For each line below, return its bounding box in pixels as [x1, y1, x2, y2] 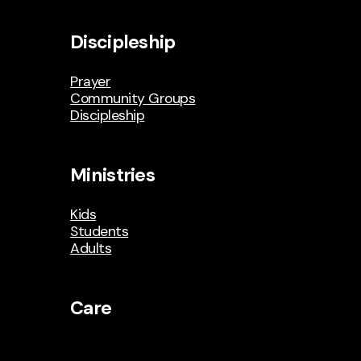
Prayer [70, 72, 111, 90]
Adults [70, 239, 112, 257]
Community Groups [70, 89, 196, 107]
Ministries [70, 163, 155, 187]
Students [70, 222, 129, 240]
